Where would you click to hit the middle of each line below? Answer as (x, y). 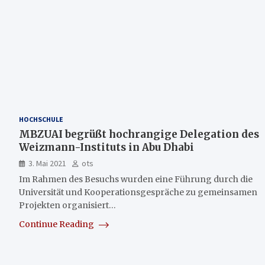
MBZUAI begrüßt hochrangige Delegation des (139, 134)
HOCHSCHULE (41, 119)
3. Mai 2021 (47, 163)
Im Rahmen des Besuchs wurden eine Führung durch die (136, 179)
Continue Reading (57, 224)
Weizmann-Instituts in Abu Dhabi (106, 147)
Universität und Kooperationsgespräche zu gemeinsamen (138, 192)
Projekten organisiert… (67, 205)
